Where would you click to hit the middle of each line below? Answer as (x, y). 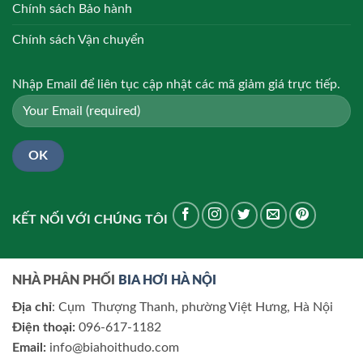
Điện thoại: (44, 327)
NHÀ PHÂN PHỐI (65, 280)
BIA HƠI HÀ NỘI (167, 280)
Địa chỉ (32, 307)
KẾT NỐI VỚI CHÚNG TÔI (90, 219)
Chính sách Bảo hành (72, 9)
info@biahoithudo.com (113, 347)
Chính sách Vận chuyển (78, 40)
